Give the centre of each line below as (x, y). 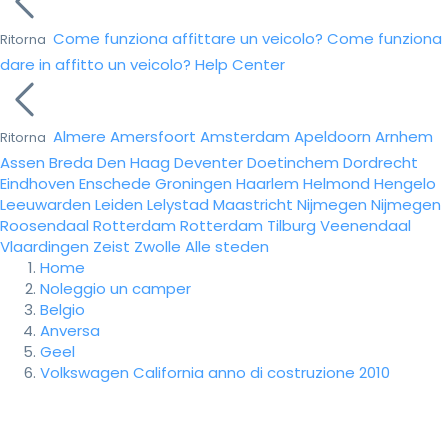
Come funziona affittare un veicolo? (188, 38)
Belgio (62, 309)
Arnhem (404, 136)
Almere (79, 136)
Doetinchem (293, 162)
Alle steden (227, 246)
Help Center (240, 64)
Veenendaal (365, 225)
